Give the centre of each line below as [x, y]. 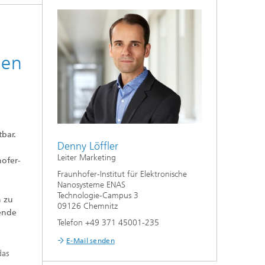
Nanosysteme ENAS [91, 185]
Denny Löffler [88, 146]
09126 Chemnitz [88, 206]
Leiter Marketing [87, 157]
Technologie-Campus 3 [98, 195]
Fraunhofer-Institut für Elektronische [122, 174]
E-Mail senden [91, 240]
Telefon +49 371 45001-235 [108, 222]
